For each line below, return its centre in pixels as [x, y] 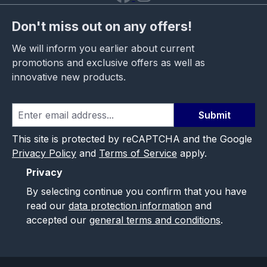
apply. [192, 153]
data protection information [130, 205]
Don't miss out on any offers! [102, 26]
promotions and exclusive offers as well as [108, 62]
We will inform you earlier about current [103, 48]
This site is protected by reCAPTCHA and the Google [132, 139]
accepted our [58, 220]
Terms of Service [138, 153]
